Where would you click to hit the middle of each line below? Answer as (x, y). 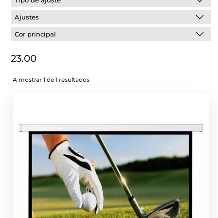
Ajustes (27, 17)
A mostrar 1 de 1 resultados (51, 80)
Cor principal (36, 34)
